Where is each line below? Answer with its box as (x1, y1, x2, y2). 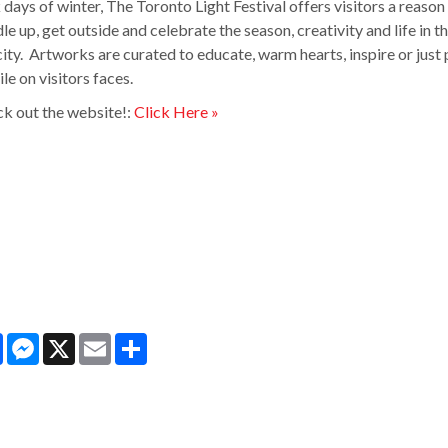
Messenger (38, 332, 114, 351)
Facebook (2, 332, 68, 351)
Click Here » (133, 102, 219, 121)
